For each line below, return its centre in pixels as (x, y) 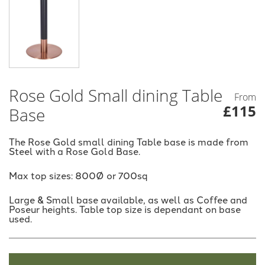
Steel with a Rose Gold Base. (75, 151)
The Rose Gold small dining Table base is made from (129, 141)
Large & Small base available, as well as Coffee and (128, 199)
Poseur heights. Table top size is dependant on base (125, 209)
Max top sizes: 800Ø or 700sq (78, 175)
